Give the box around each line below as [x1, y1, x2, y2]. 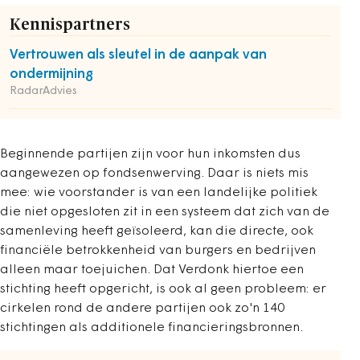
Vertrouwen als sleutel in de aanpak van [10, 48, 267, 62]
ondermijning [10, 67, 93, 81]
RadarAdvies [10, 85, 77, 97]
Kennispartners [10, 17, 130, 33]
